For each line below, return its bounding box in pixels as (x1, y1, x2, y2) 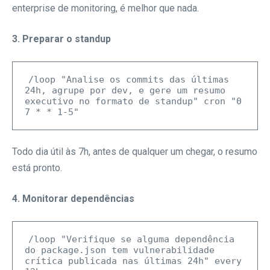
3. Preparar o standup (12, 33, 111, 45)
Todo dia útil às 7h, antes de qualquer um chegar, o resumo (12, 146, 257, 158)
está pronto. (12, 162, 62, 174)
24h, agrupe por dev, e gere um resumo (25, 84, 225, 96)
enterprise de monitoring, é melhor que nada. (12, 2, 199, 14)
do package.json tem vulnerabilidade (25, 245, 215, 256)
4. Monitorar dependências (12, 193, 134, 205)
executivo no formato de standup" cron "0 (25, 95, 242, 107)
